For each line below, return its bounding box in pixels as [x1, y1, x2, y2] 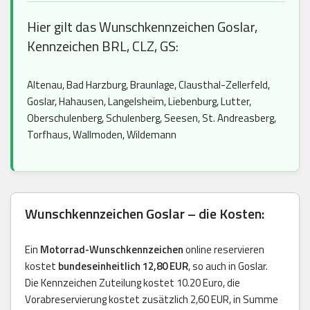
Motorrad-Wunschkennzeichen [40, 241, 183, 258]
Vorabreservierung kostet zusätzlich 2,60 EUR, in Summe [25, 291, 278, 308]
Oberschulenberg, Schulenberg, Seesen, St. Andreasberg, [27, 110, 276, 127]
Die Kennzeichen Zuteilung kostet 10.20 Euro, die [25, 275, 240, 291]
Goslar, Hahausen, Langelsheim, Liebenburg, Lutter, [27, 93, 251, 110]
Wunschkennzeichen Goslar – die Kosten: [25, 203, 264, 225]
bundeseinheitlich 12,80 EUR [58, 258, 188, 275]
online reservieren [183, 241, 264, 258]
